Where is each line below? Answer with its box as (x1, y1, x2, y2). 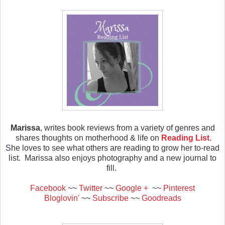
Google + (116, 183, 148, 192)
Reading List (161, 133, 209, 142)
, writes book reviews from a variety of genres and (40, 123, 215, 132)
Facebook (30, 183, 66, 192)
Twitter (79, 183, 102, 192)
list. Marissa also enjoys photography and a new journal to (9, 153, 216, 162)
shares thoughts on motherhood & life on (14, 133, 161, 142)
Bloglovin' (44, 193, 79, 202)
